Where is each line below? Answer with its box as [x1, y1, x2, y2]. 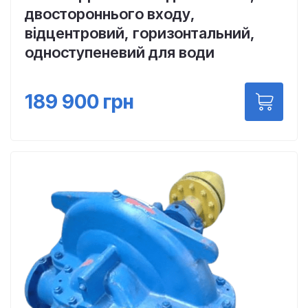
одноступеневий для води [25, 43, 214, 61]
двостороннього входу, [25, 5, 195, 23]
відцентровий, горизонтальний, [25, 24, 255, 42]
